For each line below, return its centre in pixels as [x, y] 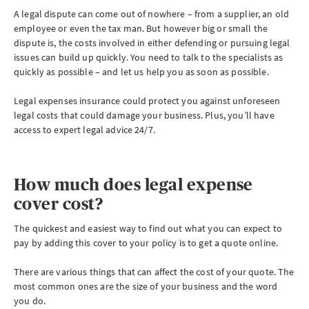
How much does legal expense [133, 185]
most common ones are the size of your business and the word [146, 287]
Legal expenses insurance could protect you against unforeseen [147, 101]
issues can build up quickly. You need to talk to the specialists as [149, 58]
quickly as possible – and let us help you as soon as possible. [141, 72]
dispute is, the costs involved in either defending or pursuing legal [152, 43]
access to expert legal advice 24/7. [84, 130]
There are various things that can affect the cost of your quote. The [154, 272]
